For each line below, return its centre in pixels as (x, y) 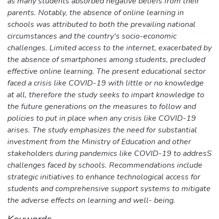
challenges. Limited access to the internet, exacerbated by (109, 48)
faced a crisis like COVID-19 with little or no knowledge (106, 83)
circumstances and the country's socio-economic (92, 36)
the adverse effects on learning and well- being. (91, 200)
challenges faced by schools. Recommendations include (105, 165)
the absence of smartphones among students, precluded (106, 59)
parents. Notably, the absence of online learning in (96, 12)
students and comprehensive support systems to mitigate (109, 188)
